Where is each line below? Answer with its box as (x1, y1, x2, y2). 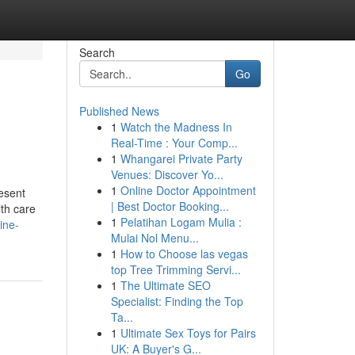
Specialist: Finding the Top (110, 293, 243, 309)
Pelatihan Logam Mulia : (120, 214, 242, 230)
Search (78, 44, 115, 60)
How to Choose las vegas (120, 246, 248, 261)
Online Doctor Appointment (120, 182, 256, 198)
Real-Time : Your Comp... (110, 135, 238, 151)
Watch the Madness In (120, 119, 232, 135)
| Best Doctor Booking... (110, 198, 229, 214)
